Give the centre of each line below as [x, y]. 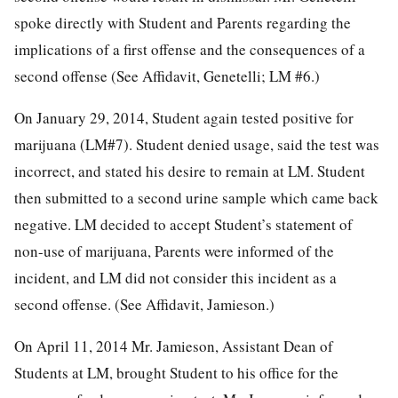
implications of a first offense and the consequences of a [190, 50]
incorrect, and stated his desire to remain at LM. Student [190, 171]
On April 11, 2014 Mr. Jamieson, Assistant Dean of [174, 346]
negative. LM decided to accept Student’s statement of [183, 225]
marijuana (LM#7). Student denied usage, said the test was [197, 145]
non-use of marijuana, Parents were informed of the [174, 251]
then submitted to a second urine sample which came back [196, 198]
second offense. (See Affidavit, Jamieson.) [144, 305]
